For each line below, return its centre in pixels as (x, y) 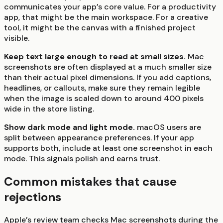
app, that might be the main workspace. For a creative (106, 17)
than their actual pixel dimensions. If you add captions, (108, 77)
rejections (33, 197)
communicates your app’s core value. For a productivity (110, 6)
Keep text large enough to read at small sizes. (95, 56)
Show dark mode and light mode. (69, 127)
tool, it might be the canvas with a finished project (100, 27)
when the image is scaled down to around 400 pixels (104, 98)
